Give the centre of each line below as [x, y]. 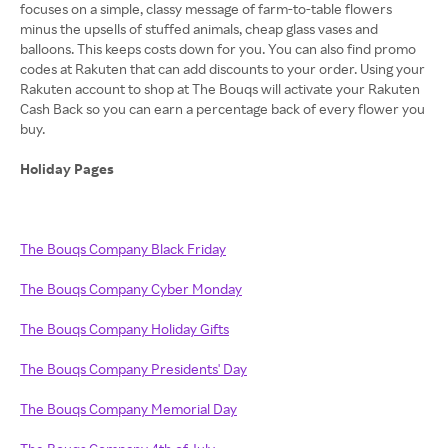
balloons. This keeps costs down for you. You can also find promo [218, 48]
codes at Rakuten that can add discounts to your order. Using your [222, 68]
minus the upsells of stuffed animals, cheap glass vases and [199, 28]
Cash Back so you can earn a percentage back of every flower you [222, 108]
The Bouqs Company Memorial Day [128, 408]
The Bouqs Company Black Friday [123, 248]
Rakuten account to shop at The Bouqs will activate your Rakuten [220, 88]
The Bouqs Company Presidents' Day [133, 368]
